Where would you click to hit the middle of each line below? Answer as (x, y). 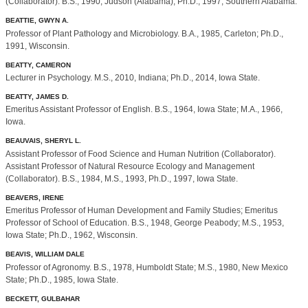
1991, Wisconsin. (37, 46)
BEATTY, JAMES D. (37, 97)
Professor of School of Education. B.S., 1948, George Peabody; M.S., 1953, (145, 223)
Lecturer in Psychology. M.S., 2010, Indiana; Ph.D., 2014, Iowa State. (133, 78)
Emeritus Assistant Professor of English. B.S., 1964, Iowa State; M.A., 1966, (144, 110)
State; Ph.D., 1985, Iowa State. (62, 279)
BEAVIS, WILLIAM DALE (45, 254)
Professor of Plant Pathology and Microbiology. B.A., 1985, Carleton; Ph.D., (144, 33)
